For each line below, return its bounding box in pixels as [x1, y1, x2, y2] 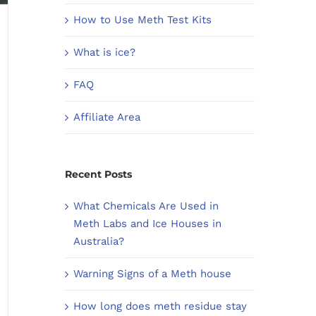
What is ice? [73, 46, 135, 59]
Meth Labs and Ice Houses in [73, 217, 221, 230]
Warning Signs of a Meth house [73, 267, 231, 280]
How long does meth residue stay [73, 300, 247, 312]
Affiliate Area [73, 111, 140, 123]
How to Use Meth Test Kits [73, 13, 212, 26]
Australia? [73, 235, 124, 248]
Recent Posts [64, 168, 132, 181]
